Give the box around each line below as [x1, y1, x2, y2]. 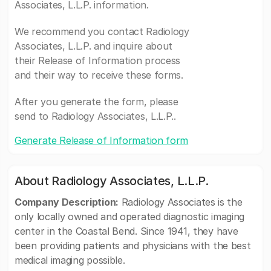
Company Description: [15, 196, 119, 208]
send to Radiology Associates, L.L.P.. [15, 110, 176, 122]
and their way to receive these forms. [15, 69, 183, 81]
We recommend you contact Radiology [15, 25, 189, 38]
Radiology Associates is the [119, 196, 243, 208]
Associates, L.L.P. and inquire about [15, 40, 173, 52]
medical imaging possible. [15, 254, 125, 266]
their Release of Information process [15, 54, 181, 67]
